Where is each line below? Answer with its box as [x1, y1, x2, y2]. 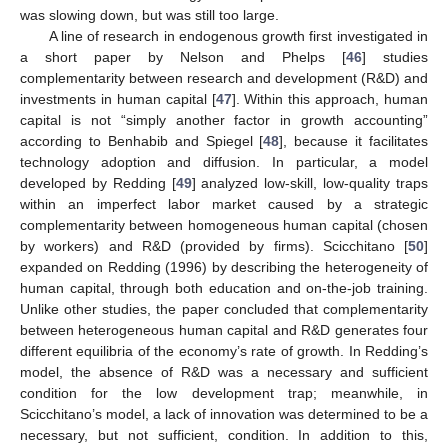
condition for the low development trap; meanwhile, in [20, 384, 428, 401]
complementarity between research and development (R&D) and [20, 69, 428, 86]
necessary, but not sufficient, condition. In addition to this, [20, 426, 428, 443]
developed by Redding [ [20, 174, 176, 191]
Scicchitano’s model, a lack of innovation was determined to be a [20, 405, 428, 422]
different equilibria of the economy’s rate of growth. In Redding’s [20, 342, 428, 359]
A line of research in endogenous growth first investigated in [48, 27, 428, 44]
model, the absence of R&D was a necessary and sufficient [20, 363, 428, 380]
